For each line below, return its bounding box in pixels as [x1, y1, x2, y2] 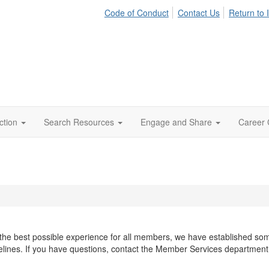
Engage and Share [141, 116, 212, 128]
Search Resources [44, 116, 114, 128]
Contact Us [177, 7, 220, 19]
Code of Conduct [104, 7, 169, 19]
